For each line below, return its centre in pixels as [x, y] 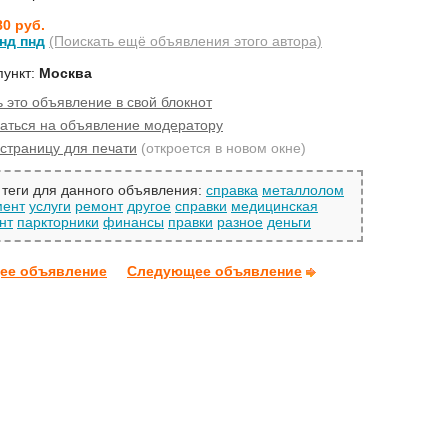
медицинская [274, 206]
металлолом [303, 190]
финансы [133, 222]
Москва [65, 72]
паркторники [58, 222]
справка [232, 190]
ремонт [99, 206]
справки [201, 206]
